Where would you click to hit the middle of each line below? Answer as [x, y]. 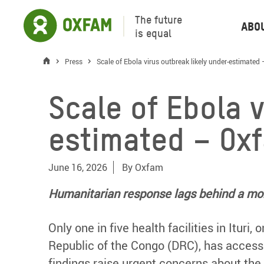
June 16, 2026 [78, 167]
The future [159, 19]
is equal [153, 33]
